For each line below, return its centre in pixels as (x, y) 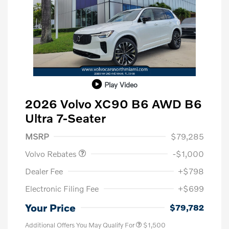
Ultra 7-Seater (65, 118)
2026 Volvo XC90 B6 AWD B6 (113, 103)
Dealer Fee (44, 171)
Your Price (50, 207)
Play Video (121, 84)
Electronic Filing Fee (62, 188)
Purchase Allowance (69, 126)
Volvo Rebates (52, 153)
